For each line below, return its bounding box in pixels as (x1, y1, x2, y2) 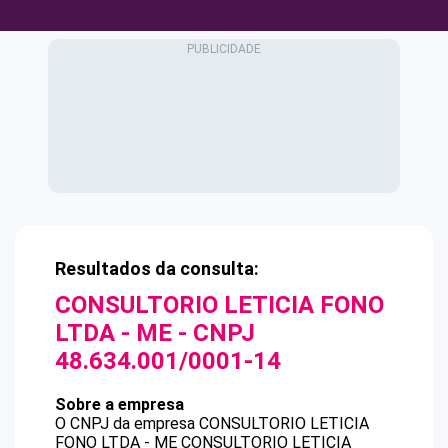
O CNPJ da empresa (55, 414, 199, 433)
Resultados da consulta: (55, 258, 259, 279)
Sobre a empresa (55, 395, 184, 414)
